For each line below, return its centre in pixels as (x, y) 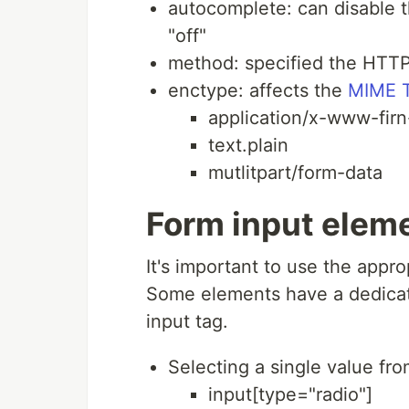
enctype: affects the (258, 91)
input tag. (187, 322)
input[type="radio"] (290, 395)
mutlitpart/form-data (295, 173)
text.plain (248, 146)
